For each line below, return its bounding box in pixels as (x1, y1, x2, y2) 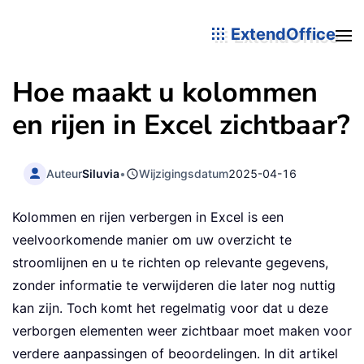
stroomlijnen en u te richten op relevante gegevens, (12, 254, 328, 271)
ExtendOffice (227, 24, 336, 44)
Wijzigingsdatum (139, 166, 229, 180)
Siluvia (82, 166, 120, 180)
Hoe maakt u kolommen (12, 74, 318, 111)
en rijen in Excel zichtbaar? (12, 106, 350, 144)
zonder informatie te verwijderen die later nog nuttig (12, 277, 336, 294)
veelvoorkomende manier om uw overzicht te (12, 232, 292, 249)
